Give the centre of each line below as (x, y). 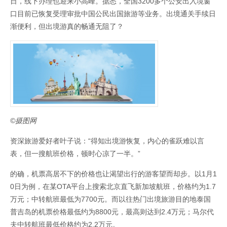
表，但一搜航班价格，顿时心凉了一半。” (75, 154)
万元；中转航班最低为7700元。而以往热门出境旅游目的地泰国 (110, 199)
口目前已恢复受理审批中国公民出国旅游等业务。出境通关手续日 (113, 14)
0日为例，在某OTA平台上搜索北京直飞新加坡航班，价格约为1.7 (113, 187)
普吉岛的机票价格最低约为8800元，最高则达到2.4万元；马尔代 (112, 212)
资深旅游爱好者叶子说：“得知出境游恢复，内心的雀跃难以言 (107, 141)
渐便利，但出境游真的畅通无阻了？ (67, 27)
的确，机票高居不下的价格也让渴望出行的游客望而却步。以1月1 (113, 174)
